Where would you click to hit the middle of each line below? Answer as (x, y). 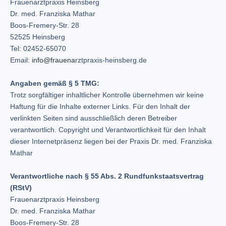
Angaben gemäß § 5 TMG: (55, 83)
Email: (21, 60)
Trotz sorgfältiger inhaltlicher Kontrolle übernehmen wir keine (107, 95)
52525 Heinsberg (38, 37)
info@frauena (53, 60)
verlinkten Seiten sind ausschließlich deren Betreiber (94, 118)
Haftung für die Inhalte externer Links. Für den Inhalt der (100, 106)
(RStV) (21, 188)
